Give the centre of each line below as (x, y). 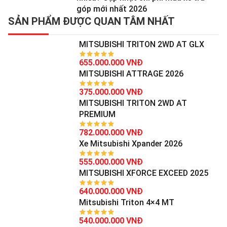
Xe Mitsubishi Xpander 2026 (131, 143)
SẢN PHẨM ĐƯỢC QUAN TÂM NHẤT (91, 21)
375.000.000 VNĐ (111, 92)
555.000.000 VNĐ (111, 162)
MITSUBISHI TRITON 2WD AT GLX (142, 44)
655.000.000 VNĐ (111, 62)
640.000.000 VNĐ (111, 191)
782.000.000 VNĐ (111, 132)
